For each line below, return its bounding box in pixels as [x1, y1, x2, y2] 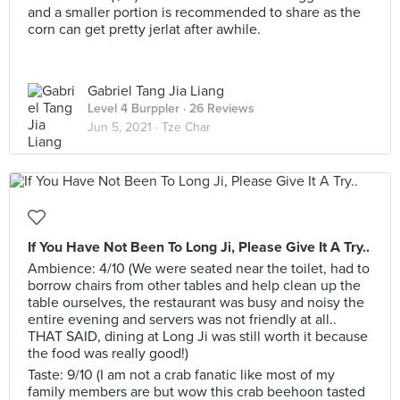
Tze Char [162, 120, 211, 135]
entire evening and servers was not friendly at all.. [28, 311, 337, 329]
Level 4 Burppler [87, 101, 179, 116]
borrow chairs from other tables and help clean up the [28, 277, 361, 295]
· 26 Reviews [179, 101, 254, 116]
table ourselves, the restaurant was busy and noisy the [28, 294, 364, 312]
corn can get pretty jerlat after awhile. [28, 21, 261, 38]
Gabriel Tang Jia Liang [87, 82, 224, 100]
